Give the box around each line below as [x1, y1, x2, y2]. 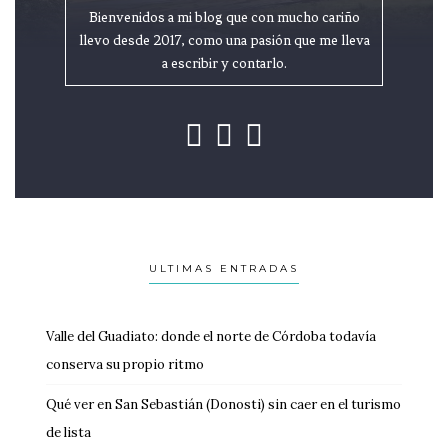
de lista [46, 423, 91, 441]
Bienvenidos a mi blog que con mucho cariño [88, 9, 360, 27]
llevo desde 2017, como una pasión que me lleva [78, 32, 370, 50]
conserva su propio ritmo [46, 355, 204, 373]
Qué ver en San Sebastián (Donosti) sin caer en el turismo [46, 395, 401, 413]
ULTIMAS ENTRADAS [149, 261, 299, 275]
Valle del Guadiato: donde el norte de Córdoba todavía [46, 327, 376, 345]
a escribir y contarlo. [161, 55, 287, 73]
